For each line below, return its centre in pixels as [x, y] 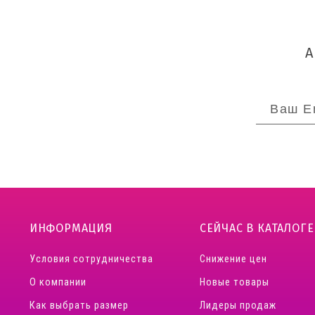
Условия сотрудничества [91, 259]
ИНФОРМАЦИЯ [71, 228]
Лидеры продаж [238, 305]
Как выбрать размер [79, 305]
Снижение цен [233, 259]
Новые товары [234, 282]
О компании [58, 282]
